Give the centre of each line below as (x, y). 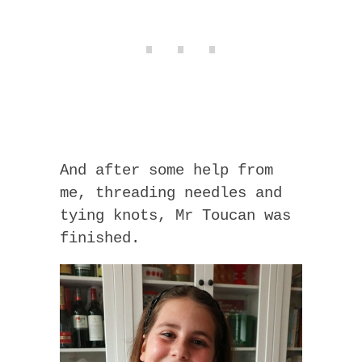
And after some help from (166, 171)
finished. (100, 239)
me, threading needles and (171, 194)
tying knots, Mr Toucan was (175, 216)
